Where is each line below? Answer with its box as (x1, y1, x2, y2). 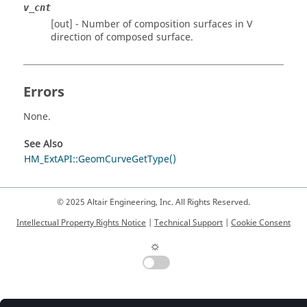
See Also (24, 137, 62, 152)
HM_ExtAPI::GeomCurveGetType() (24, 152, 176, 167)
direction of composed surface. (51, 30, 193, 45)
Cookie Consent (231, 217, 291, 230)
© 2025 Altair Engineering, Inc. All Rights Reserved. (57, 196, 250, 209)
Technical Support (154, 217, 223, 230)
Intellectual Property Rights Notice (16, 217, 146, 230)
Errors (23, 82, 64, 103)
